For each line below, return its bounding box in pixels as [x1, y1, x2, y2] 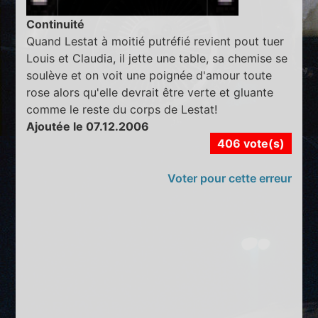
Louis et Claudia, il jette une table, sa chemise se [26, 50, 288, 65]
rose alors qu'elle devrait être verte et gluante [26, 84, 274, 99]
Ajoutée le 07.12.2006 [26, 119, 150, 133]
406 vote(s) [216, 136, 285, 150]
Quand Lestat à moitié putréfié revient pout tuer [26, 33, 285, 48]
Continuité [26, 16, 85, 31]
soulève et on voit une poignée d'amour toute [26, 67, 273, 82]
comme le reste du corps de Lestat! [26, 102, 218, 116]
